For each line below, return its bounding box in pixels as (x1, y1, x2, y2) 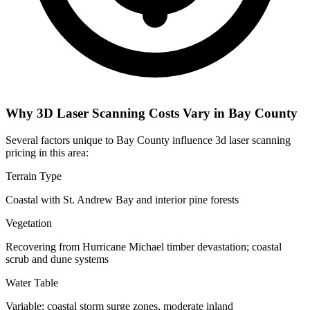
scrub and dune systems (6, 253, 109, 265)
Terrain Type (6, 170, 62, 182)
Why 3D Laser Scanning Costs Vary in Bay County (6, 106, 298, 121)
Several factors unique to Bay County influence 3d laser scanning (6, 134, 291, 146)
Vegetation (6, 217, 52, 229)
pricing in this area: (6, 146, 89, 158)
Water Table (6, 276, 58, 289)
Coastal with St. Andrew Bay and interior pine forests (6, 193, 239, 206)
